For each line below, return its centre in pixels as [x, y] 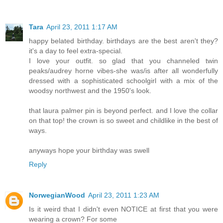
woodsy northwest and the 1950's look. [90, 91]
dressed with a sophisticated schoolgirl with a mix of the [123, 81]
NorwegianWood [57, 195]
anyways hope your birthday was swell [89, 151]
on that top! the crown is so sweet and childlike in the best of [123, 121]
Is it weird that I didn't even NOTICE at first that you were [123, 209]
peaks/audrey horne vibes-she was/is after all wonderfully [123, 71]
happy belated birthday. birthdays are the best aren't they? [123, 41]
